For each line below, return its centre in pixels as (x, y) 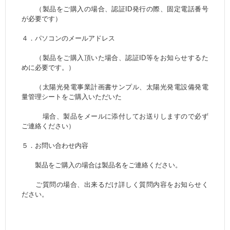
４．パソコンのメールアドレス (69, 39)
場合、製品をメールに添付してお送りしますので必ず (115, 117)
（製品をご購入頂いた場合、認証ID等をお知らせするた (115, 58)
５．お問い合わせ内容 (55, 146)
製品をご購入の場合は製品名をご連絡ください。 (102, 165)
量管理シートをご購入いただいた (72, 97)
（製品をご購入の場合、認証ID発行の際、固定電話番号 (115, 9)
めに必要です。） (49, 68)
